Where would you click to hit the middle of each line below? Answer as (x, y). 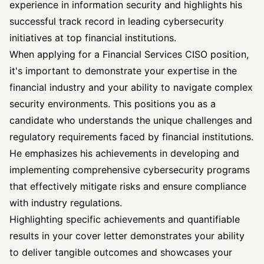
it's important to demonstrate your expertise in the (123, 71)
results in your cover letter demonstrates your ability (127, 236)
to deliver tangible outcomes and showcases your (121, 252)
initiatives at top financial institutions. (93, 38)
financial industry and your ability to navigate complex (131, 87)
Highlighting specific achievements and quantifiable (125, 219)
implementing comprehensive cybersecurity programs (130, 170)
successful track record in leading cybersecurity (117, 21)
